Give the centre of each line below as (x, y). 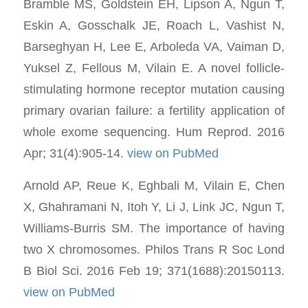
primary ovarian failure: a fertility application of (154, 111)
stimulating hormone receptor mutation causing (154, 89)
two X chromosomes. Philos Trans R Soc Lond (154, 249)
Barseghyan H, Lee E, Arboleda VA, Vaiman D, (154, 47)
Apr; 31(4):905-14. (75, 153)
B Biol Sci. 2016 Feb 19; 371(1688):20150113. (154, 271)
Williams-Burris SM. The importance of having (154, 228)
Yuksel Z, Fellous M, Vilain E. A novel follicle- (154, 68)
